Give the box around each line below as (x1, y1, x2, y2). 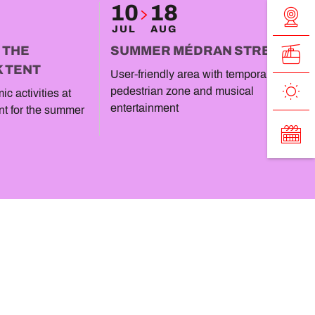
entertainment (110, 102, 179, 114)
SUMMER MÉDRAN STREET (110, 44, 288, 58)
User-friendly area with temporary (110, 68, 276, 80)
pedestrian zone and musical (110, 85, 254, 97)
